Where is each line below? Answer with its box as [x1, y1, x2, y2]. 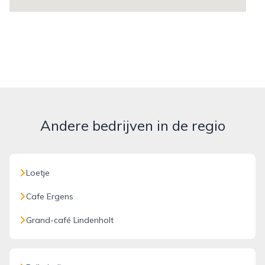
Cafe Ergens [26, 191, 73, 202]
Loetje [26, 167, 50, 178]
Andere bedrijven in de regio [40, 117, 225, 134]
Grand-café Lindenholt [26, 215, 114, 225]
